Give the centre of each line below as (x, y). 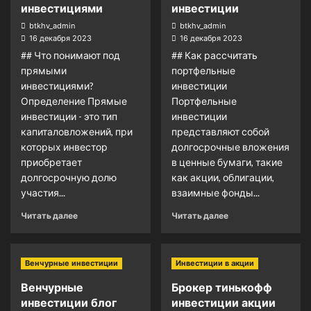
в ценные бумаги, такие (227, 162)
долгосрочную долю (69, 177)
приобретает (51, 162)
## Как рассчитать (214, 55)
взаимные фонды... (215, 193)
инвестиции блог (69, 303)
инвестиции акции (223, 303)
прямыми (44, 70)
